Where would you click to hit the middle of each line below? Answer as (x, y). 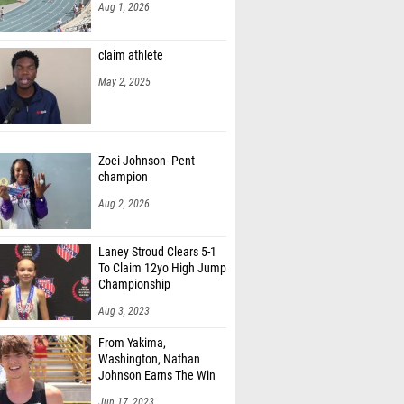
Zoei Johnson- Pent (147, 161)
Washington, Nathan (149, 359)
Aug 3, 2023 (124, 311)
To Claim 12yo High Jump (162, 268)
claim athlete (131, 55)
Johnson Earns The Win (157, 376)
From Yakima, (132, 343)
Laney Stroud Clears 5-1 (157, 252)
